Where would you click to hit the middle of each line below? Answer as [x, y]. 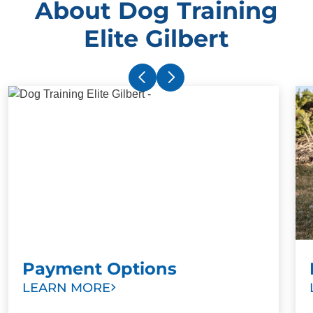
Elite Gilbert [156, 38]
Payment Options [100, 268]
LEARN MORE [66, 287]
